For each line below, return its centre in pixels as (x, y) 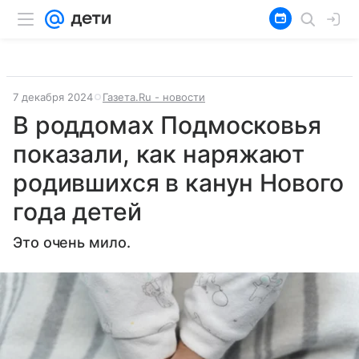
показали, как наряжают (159, 154)
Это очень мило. (72, 242)
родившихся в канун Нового (179, 183)
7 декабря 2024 (53, 97)
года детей (77, 212)
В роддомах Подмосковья (167, 125)
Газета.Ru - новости (154, 97)
